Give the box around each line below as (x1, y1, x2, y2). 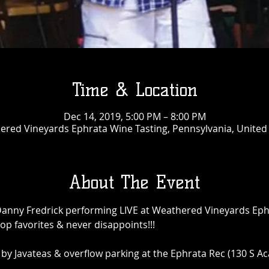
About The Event (69, 171, 200, 193)
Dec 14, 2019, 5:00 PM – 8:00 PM (63, 110, 206, 123)
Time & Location (71, 79, 198, 101)
